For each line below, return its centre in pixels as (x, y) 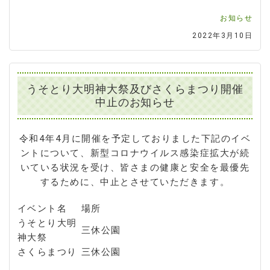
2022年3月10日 (223, 36)
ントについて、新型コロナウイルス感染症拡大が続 (135, 153)
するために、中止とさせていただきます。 (135, 182)
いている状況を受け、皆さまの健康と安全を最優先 (135, 167)
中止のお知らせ (135, 102)
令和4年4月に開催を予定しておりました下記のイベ (135, 138)
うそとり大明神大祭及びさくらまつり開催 (135, 89)
